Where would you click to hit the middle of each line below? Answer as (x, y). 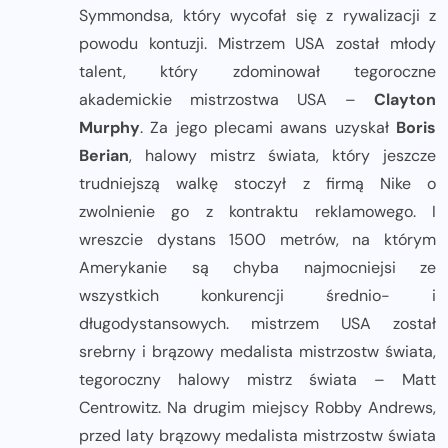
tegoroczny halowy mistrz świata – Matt (257, 380)
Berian (104, 156)
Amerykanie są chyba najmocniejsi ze (257, 268)
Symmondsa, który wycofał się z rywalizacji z (257, 16)
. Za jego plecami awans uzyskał (268, 128)
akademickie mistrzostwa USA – (226, 100)
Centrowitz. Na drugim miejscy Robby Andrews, (257, 408)
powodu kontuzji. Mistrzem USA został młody (257, 44)
